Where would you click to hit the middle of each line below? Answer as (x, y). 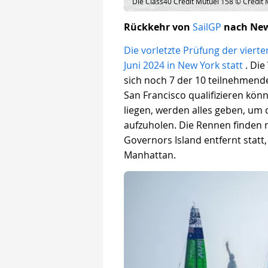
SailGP (207, 27)
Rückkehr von (158, 27)
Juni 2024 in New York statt (185, 66)
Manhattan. (150, 155)
